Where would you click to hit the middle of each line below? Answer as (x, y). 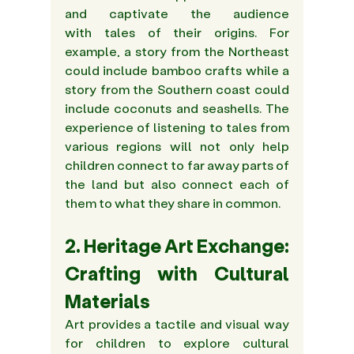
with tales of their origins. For (177, 32)
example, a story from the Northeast (177, 51)
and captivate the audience (177, 13)
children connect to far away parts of (177, 165)
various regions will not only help (177, 146)
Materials (107, 301)
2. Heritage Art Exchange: (177, 246)
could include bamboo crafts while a (177, 70)
